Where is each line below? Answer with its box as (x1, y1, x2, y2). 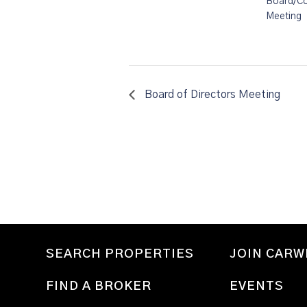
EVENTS (230, 280, 284, 293)
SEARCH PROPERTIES (46, 247, 195, 260)
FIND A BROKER (46, 280, 152, 293)
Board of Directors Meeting (142, 88, 280, 100)
